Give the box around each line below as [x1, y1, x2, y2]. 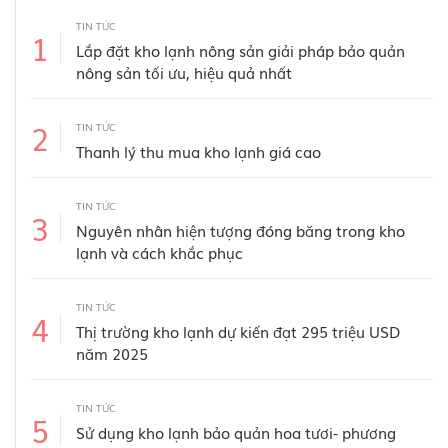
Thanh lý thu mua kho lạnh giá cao [76, 140, 321, 163]
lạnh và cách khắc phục [76, 241, 243, 264]
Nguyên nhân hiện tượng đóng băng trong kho [76, 219, 405, 242]
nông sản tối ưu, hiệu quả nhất [76, 61, 292, 84]
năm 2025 [76, 342, 148, 365]
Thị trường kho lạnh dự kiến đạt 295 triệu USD [76, 320, 400, 343]
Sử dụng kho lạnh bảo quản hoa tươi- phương [76, 421, 396, 444]
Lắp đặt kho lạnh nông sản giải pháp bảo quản [76, 39, 405, 62]
